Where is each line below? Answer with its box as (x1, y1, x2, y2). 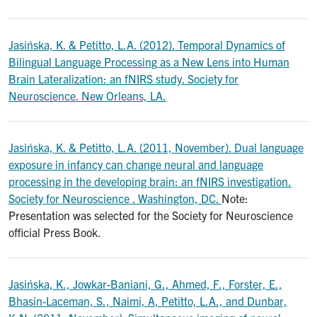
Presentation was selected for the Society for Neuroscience (8, 208, 293, 223)
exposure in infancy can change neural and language (8, 157, 263, 172)
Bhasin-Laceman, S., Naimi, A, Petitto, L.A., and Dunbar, (8, 294, 287, 309)
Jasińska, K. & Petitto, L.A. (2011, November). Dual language (8, 140, 304, 155)
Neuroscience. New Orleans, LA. (8, 88, 166, 103)
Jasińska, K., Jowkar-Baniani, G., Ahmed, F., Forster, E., (8, 277, 282, 292)
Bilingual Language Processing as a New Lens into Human (8, 54, 289, 69)
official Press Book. (8, 225, 101, 240)
